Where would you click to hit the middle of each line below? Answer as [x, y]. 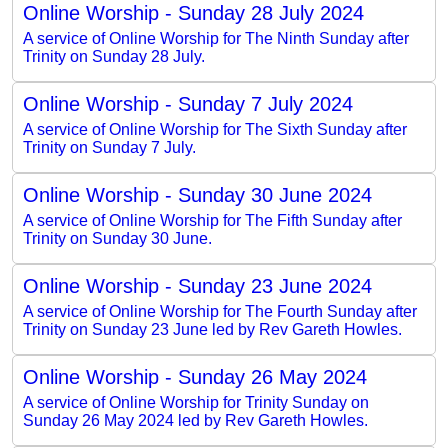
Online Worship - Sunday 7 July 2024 [188, 103]
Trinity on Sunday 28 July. [114, 56]
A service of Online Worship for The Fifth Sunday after [212, 220]
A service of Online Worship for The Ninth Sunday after [216, 38]
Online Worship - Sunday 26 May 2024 [195, 376]
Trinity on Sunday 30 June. [117, 238]
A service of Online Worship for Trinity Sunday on [196, 402]
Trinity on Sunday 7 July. [109, 147]
